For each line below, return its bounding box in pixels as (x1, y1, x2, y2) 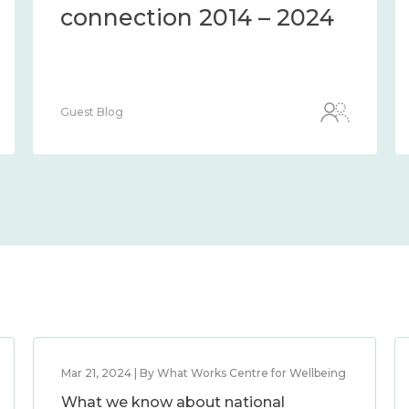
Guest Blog (60, 105, 123, 119)
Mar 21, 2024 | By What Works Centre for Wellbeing (60, 366, 346, 380)
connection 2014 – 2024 (60, 4, 334, 31)
